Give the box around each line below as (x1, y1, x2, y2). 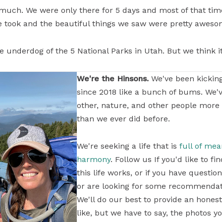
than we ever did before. (77, 114, 170, 123)
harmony (77, 155, 111, 164)
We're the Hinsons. (77, 74, 149, 83)
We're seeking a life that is (77, 141, 180, 151)
